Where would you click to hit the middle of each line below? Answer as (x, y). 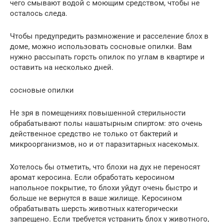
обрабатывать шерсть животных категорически (94, 208)
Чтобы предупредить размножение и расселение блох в (109, 36)
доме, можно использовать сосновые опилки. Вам (101, 46)
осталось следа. (39, 13)
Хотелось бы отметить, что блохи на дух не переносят (105, 167)
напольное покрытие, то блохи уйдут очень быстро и (104, 188)
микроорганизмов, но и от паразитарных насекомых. (105, 144)
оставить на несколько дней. (62, 67)
